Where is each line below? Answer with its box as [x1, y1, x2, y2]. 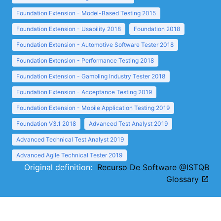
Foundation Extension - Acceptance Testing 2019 [16, 88, 152, 96]
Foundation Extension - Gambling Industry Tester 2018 [16, 73, 165, 80]
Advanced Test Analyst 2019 [89, 120, 168, 127]
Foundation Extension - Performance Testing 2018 [16, 57, 154, 64]
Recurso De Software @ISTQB [97, 162, 209, 172]
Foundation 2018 [134, 25, 180, 33]
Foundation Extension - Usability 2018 [16, 25, 121, 33]
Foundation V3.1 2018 [16, 120, 76, 127]
